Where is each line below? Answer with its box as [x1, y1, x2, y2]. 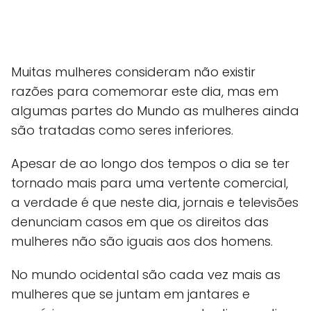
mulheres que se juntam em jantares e [11, 285, 250, 303]
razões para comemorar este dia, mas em [11, 83, 278, 101]
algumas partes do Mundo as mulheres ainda [11, 102, 299, 120]
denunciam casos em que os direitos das [11, 213, 269, 231]
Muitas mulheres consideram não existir [11, 63, 255, 81]
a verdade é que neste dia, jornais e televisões [11, 194, 299, 212]
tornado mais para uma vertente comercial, [11, 174, 288, 192]
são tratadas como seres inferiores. [11, 121, 233, 140]
